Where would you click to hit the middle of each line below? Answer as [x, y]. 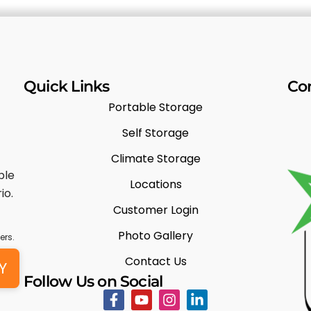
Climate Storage [155, 158]
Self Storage [155, 133]
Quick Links [67, 86]
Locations [155, 184]
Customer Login [155, 210]
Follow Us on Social [93, 281]
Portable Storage [155, 107]
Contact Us [155, 261]
